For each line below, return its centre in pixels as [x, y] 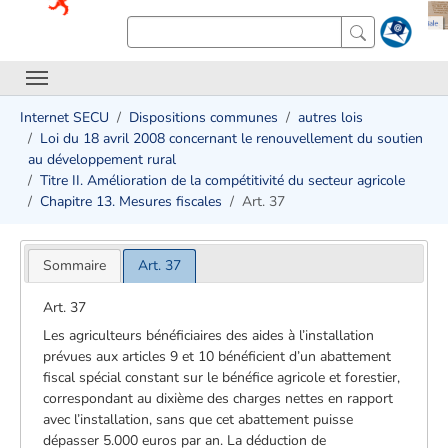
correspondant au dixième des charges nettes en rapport [218, 398]
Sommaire [74, 265]
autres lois [330, 117]
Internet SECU [64, 117]
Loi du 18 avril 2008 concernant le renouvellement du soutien [231, 138]
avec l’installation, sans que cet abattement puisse [198, 419]
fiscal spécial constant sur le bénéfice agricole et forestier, [222, 377]
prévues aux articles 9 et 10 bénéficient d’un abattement [217, 356]
